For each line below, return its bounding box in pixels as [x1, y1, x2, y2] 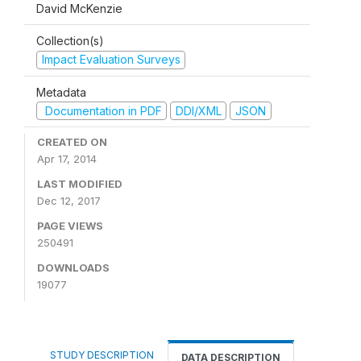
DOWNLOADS [37, 261, 110, 274]
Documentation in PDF [41, 103, 162, 118]
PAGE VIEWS [37, 219, 103, 232]
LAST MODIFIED [37, 177, 122, 190]
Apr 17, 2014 [37, 152, 97, 165]
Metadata [36, 85, 86, 99]
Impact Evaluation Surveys [41, 52, 180, 66]
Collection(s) [36, 34, 104, 48]
